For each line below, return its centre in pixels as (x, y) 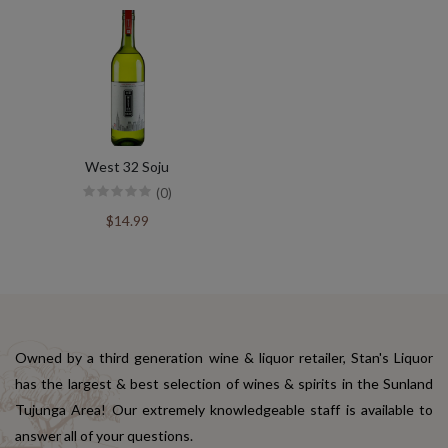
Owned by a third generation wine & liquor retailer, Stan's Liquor (224, 358)
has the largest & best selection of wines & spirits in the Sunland (224, 384)
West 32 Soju (127, 167)
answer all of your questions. (104, 436)
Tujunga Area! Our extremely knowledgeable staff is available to (224, 410)
